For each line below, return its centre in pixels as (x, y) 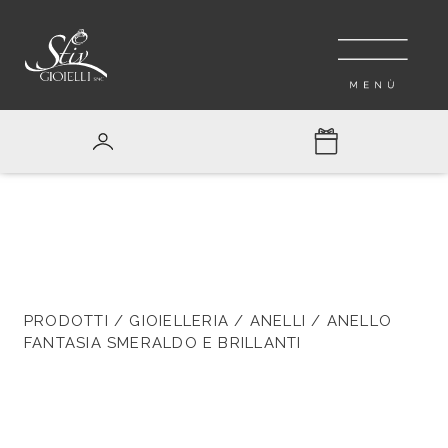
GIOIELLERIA (179, 321)
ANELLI (277, 321)
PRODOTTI (66, 321)
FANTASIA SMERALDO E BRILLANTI (163, 343)
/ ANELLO (349, 321)
